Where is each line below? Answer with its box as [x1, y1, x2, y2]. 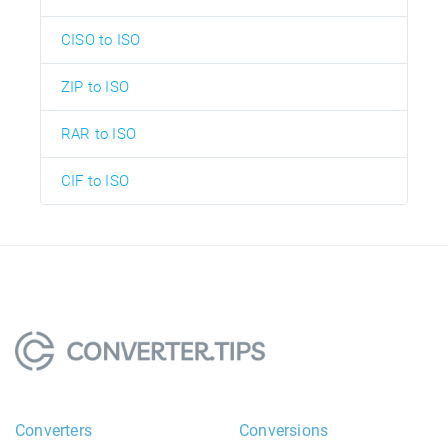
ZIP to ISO [61, 77, 129, 96]
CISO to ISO [61, 30, 141, 49]
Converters [15, 420, 92, 440]
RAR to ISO [61, 124, 136, 143]
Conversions [239, 420, 329, 440]
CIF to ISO [61, 171, 129, 190]
